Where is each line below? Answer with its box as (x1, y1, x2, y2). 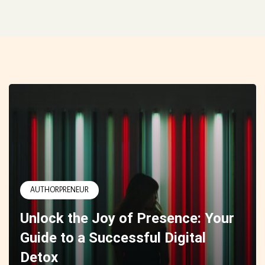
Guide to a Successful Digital (20, 230, 206, 247)
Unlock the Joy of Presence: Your (20, 210, 235, 227)
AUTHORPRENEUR (30, 186, 89, 195)
